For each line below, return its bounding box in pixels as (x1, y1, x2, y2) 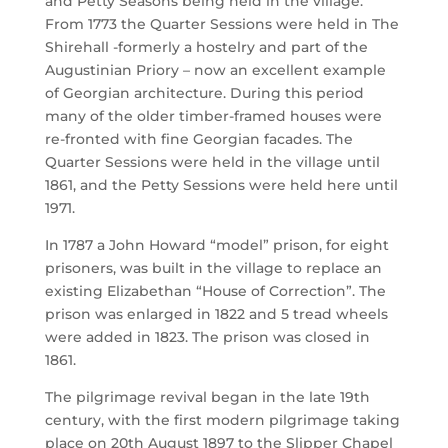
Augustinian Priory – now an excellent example (44, 61, 386, 79)
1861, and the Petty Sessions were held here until (44, 176, 398, 194)
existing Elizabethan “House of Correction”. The (44, 282, 386, 300)
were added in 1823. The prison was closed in (44, 328, 370, 346)
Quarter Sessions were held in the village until (44, 153, 380, 171)
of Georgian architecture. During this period (44, 84, 364, 102)
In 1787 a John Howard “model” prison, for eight (44, 236, 389, 254)
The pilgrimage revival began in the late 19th (44, 388, 370, 406)
